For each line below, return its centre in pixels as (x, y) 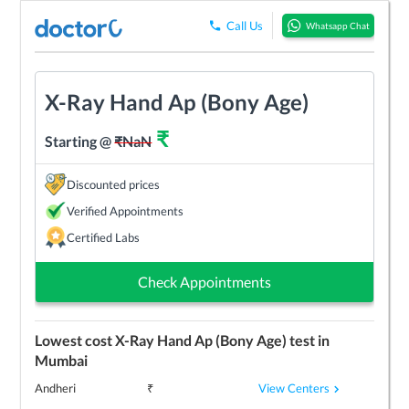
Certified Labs (104, 237)
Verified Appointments (126, 210)
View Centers (294, 388)
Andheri (56, 388)
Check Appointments (204, 281)
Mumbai (62, 360)
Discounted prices (114, 184)
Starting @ (80, 141)
